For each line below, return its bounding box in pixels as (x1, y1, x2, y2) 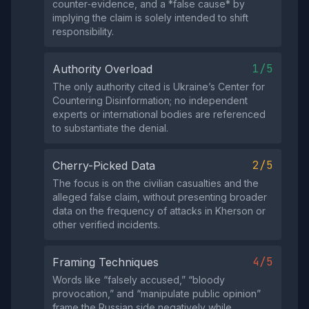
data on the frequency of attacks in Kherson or (52, 205, 266, 217)
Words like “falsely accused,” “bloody (52, 274, 225, 286)
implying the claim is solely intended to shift (52, 12, 248, 24)
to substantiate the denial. (52, 122, 168, 134)
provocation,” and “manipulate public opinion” (52, 288, 261, 300)
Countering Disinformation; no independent (52, 94, 248, 107)
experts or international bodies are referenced (52, 108, 266, 121)
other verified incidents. (52, 219, 160, 231)
